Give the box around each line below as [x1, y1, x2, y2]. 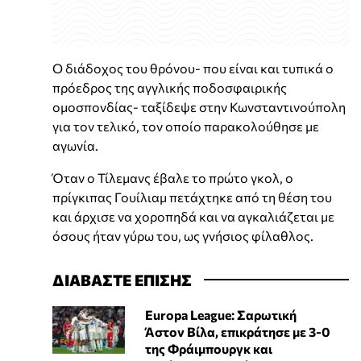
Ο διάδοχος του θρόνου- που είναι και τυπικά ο [52, 60, 334, 76]
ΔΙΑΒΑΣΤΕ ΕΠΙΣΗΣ [52, 269, 192, 289]
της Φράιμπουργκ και [144, 340, 272, 356]
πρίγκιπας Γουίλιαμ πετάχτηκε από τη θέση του [52, 189, 332, 205]
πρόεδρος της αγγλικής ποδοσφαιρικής [52, 79, 287, 95]
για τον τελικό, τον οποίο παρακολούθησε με [52, 118, 319, 134]
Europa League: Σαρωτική [144, 306, 297, 322]
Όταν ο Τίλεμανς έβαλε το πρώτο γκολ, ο [52, 169, 293, 185]
